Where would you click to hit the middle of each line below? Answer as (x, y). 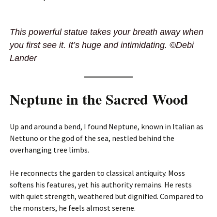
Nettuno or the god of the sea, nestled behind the (92, 138)
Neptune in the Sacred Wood (99, 99)
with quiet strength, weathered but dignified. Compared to (107, 196)
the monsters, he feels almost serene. (73, 208)
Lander (23, 58)
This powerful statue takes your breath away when (107, 32)
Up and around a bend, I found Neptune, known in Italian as (107, 126)
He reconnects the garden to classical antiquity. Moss (97, 173)
